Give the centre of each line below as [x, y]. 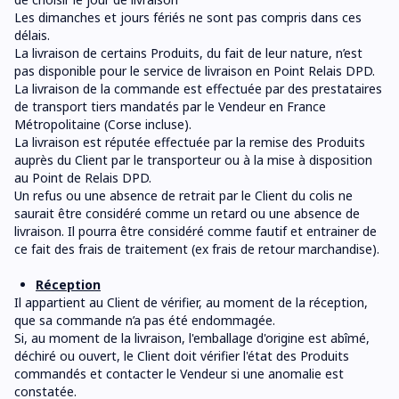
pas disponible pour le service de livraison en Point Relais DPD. [195, 71]
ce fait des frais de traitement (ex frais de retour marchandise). [197, 249]
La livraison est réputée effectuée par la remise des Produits [190, 142]
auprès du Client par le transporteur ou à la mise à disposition [193, 160]
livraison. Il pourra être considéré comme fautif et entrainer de [195, 231]
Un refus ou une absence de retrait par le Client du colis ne [183, 195]
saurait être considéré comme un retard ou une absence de [187, 213]
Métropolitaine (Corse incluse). [103, 124]
